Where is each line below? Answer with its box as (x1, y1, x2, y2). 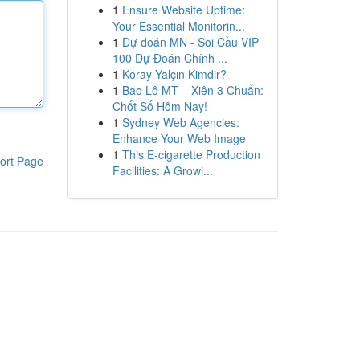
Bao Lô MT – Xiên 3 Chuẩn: (121, 82, 264, 98)
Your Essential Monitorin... (112, 18, 245, 34)
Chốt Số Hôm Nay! (112, 98, 207, 114)
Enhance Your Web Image (112, 130, 246, 146)
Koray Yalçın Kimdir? (121, 66, 227, 82)
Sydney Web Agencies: (121, 114, 239, 130)
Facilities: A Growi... (112, 162, 213, 178)
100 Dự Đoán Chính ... (112, 50, 227, 66)
